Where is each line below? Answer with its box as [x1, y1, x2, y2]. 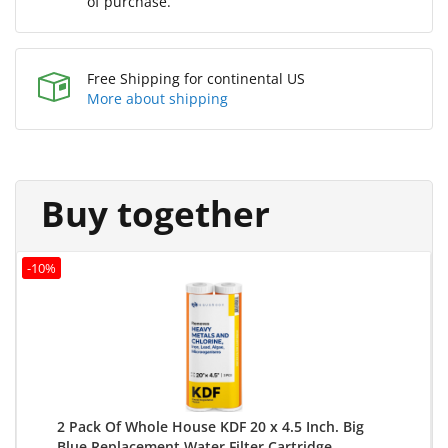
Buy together [41, 190, 270, 238]
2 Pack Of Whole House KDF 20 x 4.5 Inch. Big [57, 417, 364, 437]
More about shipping [87, 89, 228, 109]
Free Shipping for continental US [87, 69, 305, 89]
